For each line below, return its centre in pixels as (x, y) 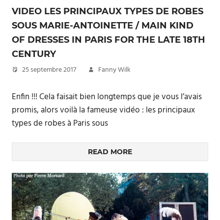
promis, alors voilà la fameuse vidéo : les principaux (103, 110)
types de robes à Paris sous (60, 123)
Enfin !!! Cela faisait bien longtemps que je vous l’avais (107, 97)
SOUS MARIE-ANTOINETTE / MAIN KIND (103, 26)
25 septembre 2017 (49, 70)
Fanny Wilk (114, 70)
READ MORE (110, 152)
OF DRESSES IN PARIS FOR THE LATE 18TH (109, 40)
